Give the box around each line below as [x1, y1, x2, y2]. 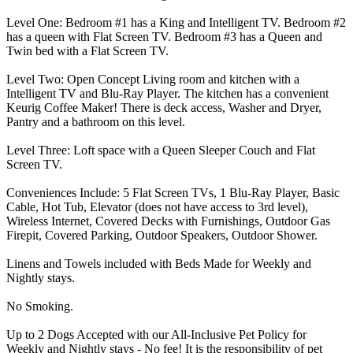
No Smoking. [6, 299, 73, 313]
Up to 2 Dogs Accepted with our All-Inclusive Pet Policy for [6, 327, 307, 341]
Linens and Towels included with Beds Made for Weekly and [6, 256, 311, 270]
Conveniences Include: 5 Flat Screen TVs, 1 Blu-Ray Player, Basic [6, 185, 340, 199]
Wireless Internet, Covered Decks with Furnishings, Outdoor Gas [6, 214, 330, 228]
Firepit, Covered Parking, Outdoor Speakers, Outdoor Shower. [6, 228, 318, 242]
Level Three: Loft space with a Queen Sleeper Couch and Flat [6, 143, 315, 157]
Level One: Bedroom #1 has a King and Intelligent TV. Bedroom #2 [6, 15, 346, 29]
